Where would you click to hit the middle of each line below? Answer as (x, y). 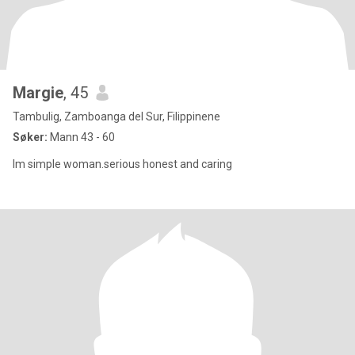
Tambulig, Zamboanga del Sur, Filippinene (116, 116)
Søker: (30, 137)
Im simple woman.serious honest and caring (187, 164)
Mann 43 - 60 (81, 137)
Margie (38, 93)
